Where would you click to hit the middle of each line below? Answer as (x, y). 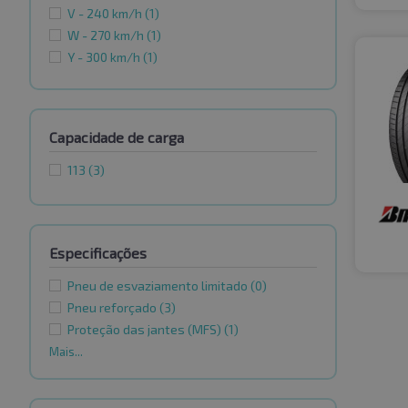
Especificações (98, 253)
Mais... (66, 352)
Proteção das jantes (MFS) (146, 330)
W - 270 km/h (107, 36)
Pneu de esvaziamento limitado (159, 286)
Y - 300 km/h (105, 57)
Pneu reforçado (113, 308)
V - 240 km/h (106, 14)
